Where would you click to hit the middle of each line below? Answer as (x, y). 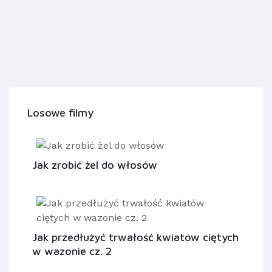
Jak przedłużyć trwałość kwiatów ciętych (135, 237)
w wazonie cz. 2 (72, 251)
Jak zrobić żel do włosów (95, 165)
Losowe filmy (60, 113)
